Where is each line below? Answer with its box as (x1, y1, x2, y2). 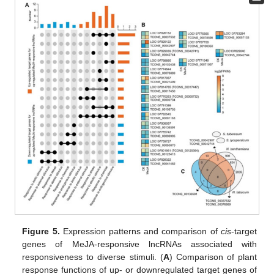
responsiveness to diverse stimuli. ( (22, 251, 163, 262)
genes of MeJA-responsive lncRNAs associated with (22, 239, 257, 249)
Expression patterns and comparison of (59, 226, 221, 236)
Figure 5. (22, 226, 60, 236)
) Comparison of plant (169, 251, 257, 262)
